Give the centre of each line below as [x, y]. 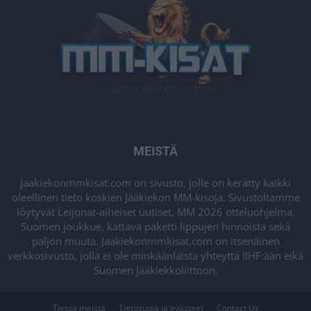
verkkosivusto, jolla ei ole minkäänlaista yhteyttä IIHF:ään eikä [155, 256]
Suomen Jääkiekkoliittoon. [155, 270]
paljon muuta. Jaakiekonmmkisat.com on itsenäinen [155, 241]
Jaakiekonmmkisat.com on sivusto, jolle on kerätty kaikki [155, 183]
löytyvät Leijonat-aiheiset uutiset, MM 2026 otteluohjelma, [155, 212]
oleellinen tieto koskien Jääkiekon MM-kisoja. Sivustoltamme [155, 197]
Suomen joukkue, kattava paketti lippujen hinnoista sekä [155, 227]
